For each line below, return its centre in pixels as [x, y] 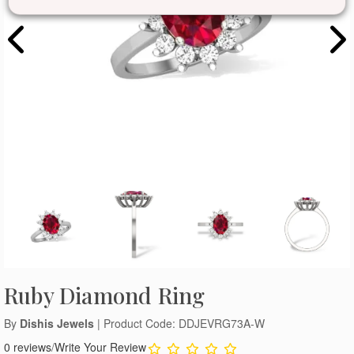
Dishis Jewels [57, 323]
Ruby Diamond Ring [105, 295]
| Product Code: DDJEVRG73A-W [179, 323]
